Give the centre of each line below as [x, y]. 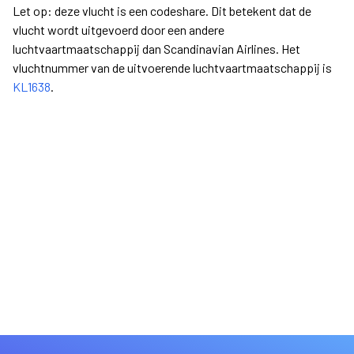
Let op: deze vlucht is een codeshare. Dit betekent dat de [162, 11]
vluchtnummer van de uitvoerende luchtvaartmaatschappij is [172, 68]
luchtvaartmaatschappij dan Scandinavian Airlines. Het [156, 49]
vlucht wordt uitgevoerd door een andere [119, 30]
